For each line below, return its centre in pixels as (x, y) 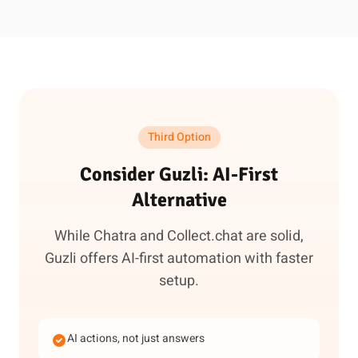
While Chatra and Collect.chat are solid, (179, 236)
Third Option (179, 137)
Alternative (179, 200)
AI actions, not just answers (136, 338)
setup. (179, 281)
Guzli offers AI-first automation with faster (179, 259)
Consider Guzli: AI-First (179, 174)
